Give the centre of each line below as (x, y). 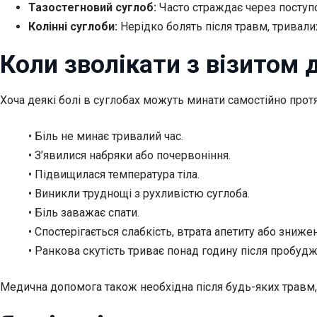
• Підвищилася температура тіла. (114, 175)
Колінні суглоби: (73, 26)
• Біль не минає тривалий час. (106, 137)
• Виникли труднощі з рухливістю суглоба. (139, 194)
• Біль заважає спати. (84, 213)
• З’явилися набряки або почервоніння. (129, 156)
